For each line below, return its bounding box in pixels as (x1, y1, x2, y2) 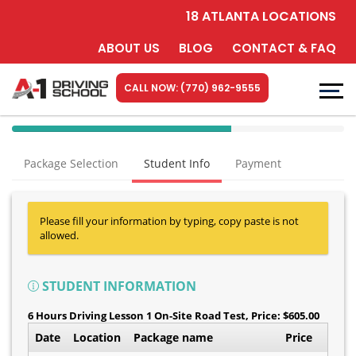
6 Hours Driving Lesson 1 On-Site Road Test (28, 308, 246, 323)
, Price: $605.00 (246, 308, 319, 323)
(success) (120, 157, 162, 171)
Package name (133, 330, 213, 345)
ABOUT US (98, 40, 160, 56)
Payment (235, 156, 281, 171)
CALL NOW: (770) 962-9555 (123, 81, 261, 95)
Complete (120, 141, 164, 155)
